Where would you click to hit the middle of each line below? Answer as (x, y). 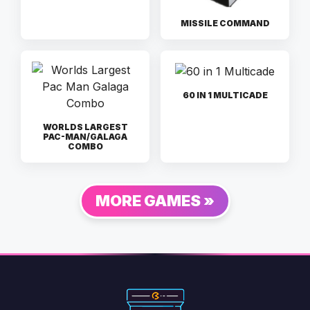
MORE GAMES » (155, 200)
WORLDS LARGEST (85, 127)
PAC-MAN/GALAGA (85, 136)
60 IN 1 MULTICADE (225, 95)
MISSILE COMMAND (225, 23)
